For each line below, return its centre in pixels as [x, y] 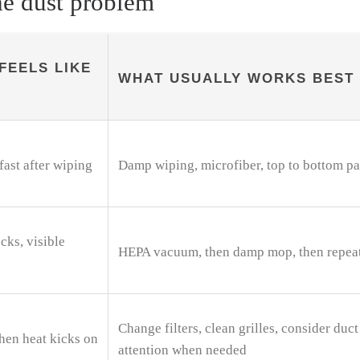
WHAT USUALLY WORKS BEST [236, 78]
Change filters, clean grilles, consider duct [238, 329]
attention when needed [182, 350]
